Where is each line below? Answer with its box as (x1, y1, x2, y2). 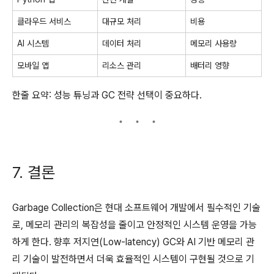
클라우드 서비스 (17, 16, 71, 26)
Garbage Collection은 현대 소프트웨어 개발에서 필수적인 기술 (12, 201, 261, 213)
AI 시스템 (17, 38, 49, 48)
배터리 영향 (190, 60, 229, 70)
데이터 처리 (102, 38, 141, 48)
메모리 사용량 (190, 38, 237, 48)
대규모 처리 (102, 16, 141, 26)
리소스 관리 (102, 60, 141, 70)
